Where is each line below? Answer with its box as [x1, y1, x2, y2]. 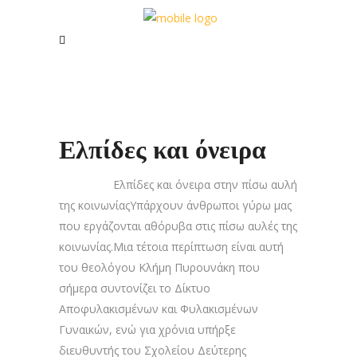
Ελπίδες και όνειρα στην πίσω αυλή [59, 177, 297, 192]
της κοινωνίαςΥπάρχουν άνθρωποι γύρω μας [59, 198, 292, 213]
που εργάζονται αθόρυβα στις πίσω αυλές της [59, 218, 297, 233]
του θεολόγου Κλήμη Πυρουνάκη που [59, 260, 260, 275]
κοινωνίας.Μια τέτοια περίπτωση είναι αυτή [59, 239, 284, 254]
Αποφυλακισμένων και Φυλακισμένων [59, 301, 258, 316]
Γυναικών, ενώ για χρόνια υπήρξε [59, 322, 236, 337]
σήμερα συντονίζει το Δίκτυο [59, 280, 210, 296]
